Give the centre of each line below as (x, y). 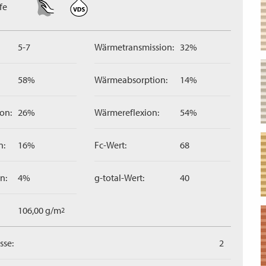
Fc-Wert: (110, 145)
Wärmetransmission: (134, 47)
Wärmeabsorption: (131, 80)
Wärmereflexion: (127, 112)
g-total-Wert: (119, 178)
